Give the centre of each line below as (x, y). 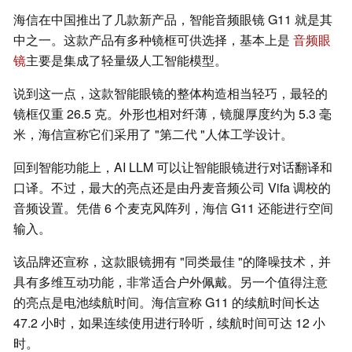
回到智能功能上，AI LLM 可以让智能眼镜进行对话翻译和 (173, 167)
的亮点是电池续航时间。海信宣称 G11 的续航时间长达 (167, 302)
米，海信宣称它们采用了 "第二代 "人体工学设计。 (153, 134)
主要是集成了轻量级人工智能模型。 (126, 60)
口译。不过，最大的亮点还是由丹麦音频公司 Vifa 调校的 (172, 188)
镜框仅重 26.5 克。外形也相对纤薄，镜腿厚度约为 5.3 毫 (172, 114)
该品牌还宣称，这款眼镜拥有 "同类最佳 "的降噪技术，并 (172, 262)
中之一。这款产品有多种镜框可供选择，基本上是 (153, 40)
